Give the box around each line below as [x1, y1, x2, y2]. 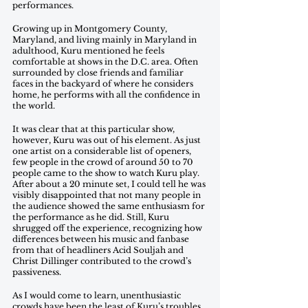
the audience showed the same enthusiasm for [12, 201, 207, 211]
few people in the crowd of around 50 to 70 [12, 157, 195, 167]
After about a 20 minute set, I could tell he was [12, 179, 208, 189]
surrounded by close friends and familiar [12, 67, 186, 78]
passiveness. [12, 267, 61, 277]
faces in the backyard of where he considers [12, 78, 195, 89]
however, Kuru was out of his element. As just [12, 135, 203, 145]
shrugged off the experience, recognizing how [12, 223, 204, 233]
